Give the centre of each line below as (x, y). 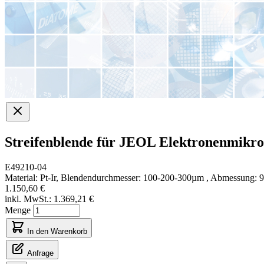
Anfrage (40, 253)
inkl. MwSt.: (28, 199)
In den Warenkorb (57, 231)
